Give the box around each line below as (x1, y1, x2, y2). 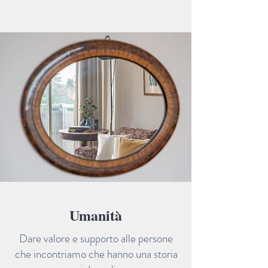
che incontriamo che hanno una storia (14, 246, 178, 262)
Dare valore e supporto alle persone (19, 230, 173, 246)
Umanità (69, 205, 122, 226)
